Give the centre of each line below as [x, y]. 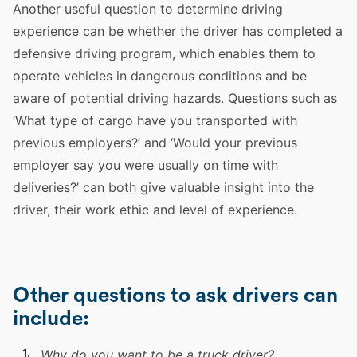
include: [51, 319]
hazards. [198, 98]
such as [312, 98]
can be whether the [141, 31]
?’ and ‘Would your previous [214, 143]
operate [38, 76]
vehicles [88, 76]
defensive [44, 53]
